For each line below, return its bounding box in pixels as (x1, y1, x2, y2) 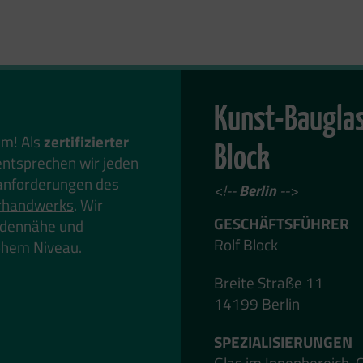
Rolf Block (214, 233, 278, 256)
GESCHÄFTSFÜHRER (214, 211, 349, 235)
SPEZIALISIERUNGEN (214, 329, 352, 353)
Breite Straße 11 (214, 270, 323, 294)
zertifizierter (44, 130, 129, 153)
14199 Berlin (214, 291, 300, 315)
